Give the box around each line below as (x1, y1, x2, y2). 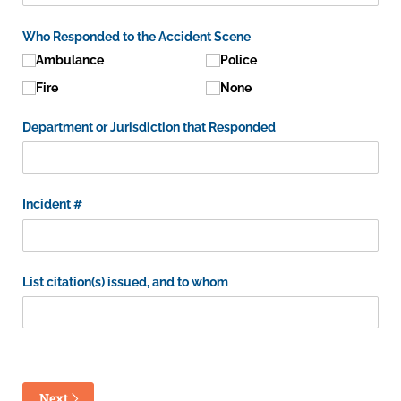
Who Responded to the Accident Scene (22, 30, 251, 45)
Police (219, 52, 257, 67)
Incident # (22, 197, 82, 212)
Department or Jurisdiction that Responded (22, 120, 276, 135)
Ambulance (36, 52, 105, 67)
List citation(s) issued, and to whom (22, 274, 228, 289)
